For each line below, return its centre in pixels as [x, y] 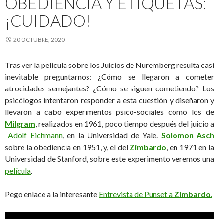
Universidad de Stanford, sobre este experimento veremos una [109, 159]
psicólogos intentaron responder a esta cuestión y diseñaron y [109, 100]
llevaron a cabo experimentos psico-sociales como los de [109, 112]
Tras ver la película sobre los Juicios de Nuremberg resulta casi [109, 65]
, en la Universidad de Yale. [112, 135]
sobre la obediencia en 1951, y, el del [67, 147]
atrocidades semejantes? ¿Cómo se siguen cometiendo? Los [109, 88]
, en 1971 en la [190, 147]
